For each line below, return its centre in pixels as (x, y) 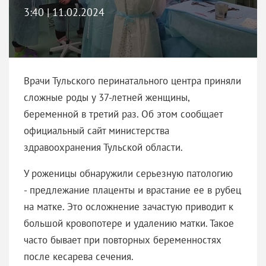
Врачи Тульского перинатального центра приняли (132, 80)
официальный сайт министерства (96, 130)
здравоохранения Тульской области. (103, 147)
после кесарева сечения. (79, 256)
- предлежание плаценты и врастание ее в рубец (132, 190)
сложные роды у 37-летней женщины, (107, 97)
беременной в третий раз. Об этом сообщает (123, 114)
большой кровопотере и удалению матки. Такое (129, 223)
